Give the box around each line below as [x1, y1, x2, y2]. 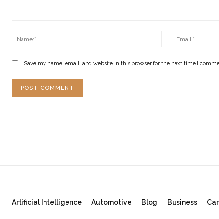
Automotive [91, 198, 131, 206]
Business [167, 198, 197, 206]
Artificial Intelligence [12, 198, 82, 206]
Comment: [11, 21, 44, 29]
